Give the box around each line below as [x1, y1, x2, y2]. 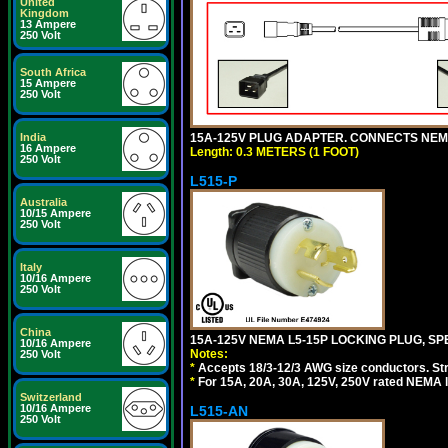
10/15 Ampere [20, 207, 91, 219]
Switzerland [20, 391, 82, 403]
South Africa [20, 66, 86, 78]
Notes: [190, 346, 228, 361]
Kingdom [20, 7, 69, 19]
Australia [20, 196, 67, 208]
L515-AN [190, 402, 248, 419]
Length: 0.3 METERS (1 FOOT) [190, 144, 359, 159]
